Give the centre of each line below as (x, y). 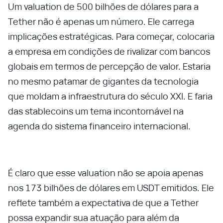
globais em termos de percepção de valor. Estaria (109, 66)
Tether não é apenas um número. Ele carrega (101, 21)
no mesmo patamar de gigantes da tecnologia (103, 81)
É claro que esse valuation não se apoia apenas (106, 173)
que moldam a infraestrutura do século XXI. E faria (110, 96)
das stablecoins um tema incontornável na (96, 111)
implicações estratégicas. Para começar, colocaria (111, 36)
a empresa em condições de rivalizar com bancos (109, 51)
